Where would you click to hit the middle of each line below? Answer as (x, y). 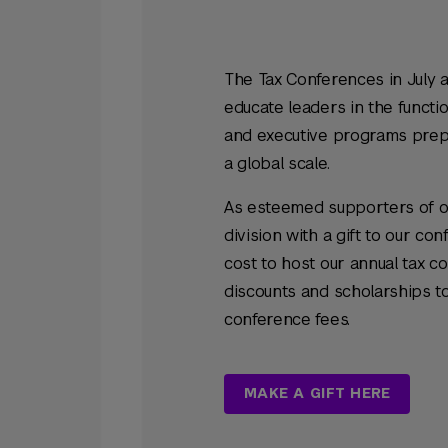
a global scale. (277, 163)
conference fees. (287, 319)
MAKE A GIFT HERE (317, 393)
